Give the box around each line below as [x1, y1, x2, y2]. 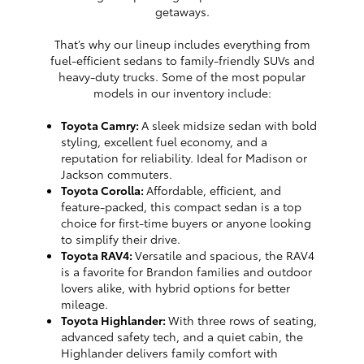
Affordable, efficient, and [146, 182, 281, 199]
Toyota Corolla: [61, 182, 146, 199]
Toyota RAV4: [61, 247, 135, 264]
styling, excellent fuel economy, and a [61, 133, 267, 150]
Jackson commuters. [61, 166, 172, 183]
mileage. [61, 296, 108, 313]
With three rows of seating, [168, 312, 317, 329]
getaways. [154, 3, 210, 20]
